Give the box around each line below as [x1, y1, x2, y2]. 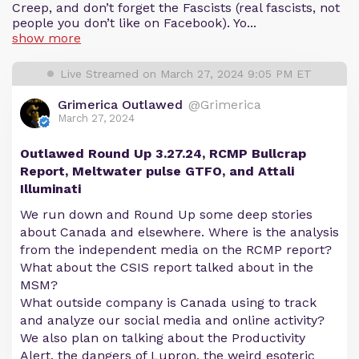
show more [12, 30, 81, 46]
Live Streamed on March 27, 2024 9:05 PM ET [60, 67, 312, 80]
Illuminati [20, 181, 81, 196]
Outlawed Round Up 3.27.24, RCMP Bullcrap [20, 146, 306, 161]
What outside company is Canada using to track [20, 295, 317, 310]
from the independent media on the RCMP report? [20, 242, 332, 257]
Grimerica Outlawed [58, 97, 183, 112]
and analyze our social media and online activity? [20, 313, 325, 328]
